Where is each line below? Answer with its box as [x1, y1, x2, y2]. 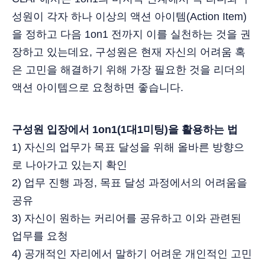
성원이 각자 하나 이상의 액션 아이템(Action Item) [12, 10, 247, 22]
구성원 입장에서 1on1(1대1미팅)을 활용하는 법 [12, 123, 238, 135]
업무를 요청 [12, 230, 68, 242]
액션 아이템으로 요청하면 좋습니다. [12, 81, 183, 93]
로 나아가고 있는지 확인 [12, 159, 127, 171]
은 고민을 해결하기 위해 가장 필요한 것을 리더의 [12, 63, 245, 76]
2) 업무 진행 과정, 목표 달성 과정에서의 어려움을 [12, 176, 247, 189]
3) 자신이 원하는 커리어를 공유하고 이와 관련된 [12, 212, 241, 224]
